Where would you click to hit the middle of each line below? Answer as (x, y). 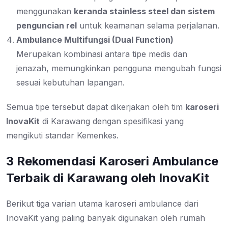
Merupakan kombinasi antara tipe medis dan (102, 54)
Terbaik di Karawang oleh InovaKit (108, 178)
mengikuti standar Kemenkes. (62, 136)
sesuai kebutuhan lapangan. (70, 83)
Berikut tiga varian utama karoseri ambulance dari (102, 204)
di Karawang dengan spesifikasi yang (112, 121)
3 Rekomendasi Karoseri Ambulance (112, 161)
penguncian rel (47, 26)
